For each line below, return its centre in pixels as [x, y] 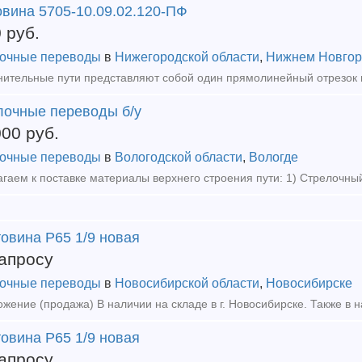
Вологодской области [179, 157]
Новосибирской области [187, 283]
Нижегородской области [187, 57]
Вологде [274, 157]
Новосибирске [309, 283]
